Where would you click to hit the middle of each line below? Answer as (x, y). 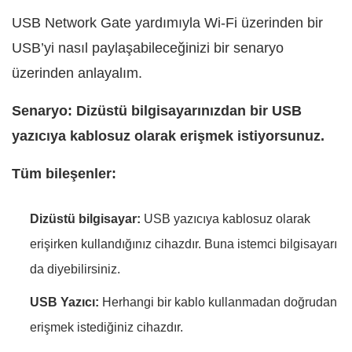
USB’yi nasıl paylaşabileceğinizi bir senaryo (148, 48)
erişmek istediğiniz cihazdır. (106, 327)
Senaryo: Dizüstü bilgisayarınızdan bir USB (157, 110)
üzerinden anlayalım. (77, 73)
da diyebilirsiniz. (75, 269)
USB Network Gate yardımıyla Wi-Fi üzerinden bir (167, 22)
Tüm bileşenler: (64, 173)
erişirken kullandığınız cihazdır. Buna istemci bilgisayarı (183, 244)
